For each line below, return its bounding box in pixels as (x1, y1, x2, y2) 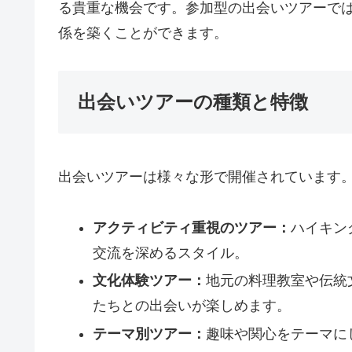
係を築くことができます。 (58, 25, 228, 42)
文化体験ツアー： (92, 273, 206, 289)
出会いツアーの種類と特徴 (78, 91, 308, 113)
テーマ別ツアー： (92, 325, 206, 342)
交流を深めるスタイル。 (92, 244, 248, 261)
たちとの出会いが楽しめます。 (92, 298, 291, 314)
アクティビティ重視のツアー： (92, 219, 291, 236)
